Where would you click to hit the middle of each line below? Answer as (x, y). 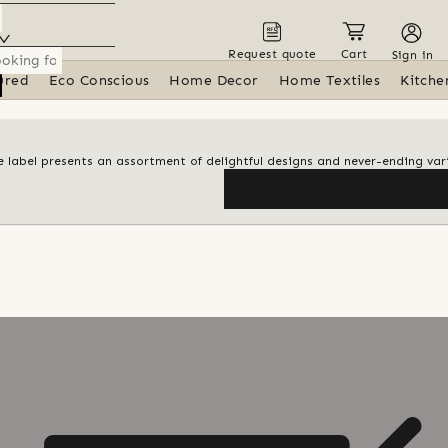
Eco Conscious (99, 80)
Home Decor (214, 80)
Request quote (272, 53)
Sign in (412, 54)
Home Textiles (329, 80)
